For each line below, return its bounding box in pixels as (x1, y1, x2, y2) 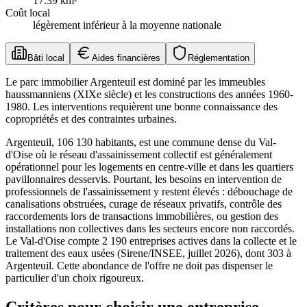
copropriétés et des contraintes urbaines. (5, 112, 177, 125)
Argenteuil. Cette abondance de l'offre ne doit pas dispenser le (5, 259, 273, 271)
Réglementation (188, 52, 249, 63)
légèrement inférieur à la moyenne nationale (33, 19, 221, 31)
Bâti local (27, 52, 64, 63)
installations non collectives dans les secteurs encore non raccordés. (5, 222, 295, 234)
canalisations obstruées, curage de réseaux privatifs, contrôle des (5, 197, 282, 210)
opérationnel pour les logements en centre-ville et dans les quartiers (5, 160, 293, 173)
